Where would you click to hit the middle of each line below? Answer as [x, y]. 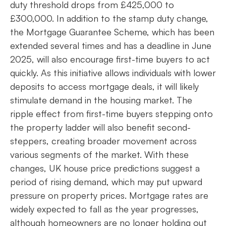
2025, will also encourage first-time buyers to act [110, 59]
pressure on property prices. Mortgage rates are [109, 195]
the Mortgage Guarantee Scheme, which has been [112, 32]
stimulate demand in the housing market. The [101, 100]
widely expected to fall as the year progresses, [104, 209]
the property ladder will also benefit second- [100, 127]
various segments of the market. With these [99, 155]
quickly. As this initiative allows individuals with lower [113, 73]
